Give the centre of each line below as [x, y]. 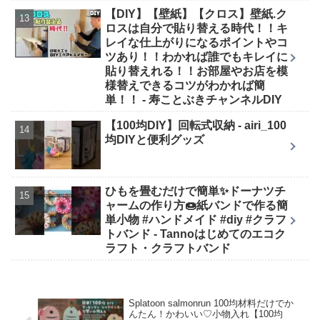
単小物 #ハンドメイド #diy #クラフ [196, 219]
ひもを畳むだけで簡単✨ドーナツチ [196, 191]
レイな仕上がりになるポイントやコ [197, 42]
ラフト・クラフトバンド [168, 248]
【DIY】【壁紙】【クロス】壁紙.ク [196, 14]
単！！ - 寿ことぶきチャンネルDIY [194, 99]
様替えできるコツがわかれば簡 [185, 85]
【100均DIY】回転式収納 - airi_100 [196, 125]
